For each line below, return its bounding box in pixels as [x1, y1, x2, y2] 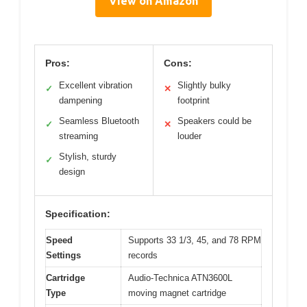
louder [177, 131, 201, 142]
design [59, 167, 85, 177]
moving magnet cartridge [128, 288, 226, 299]
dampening [59, 95, 102, 106]
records [128, 250, 158, 261]
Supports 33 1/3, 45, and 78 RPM [128, 235, 261, 246]
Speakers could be [177, 116, 251, 127]
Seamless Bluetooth [59, 116, 139, 127]
